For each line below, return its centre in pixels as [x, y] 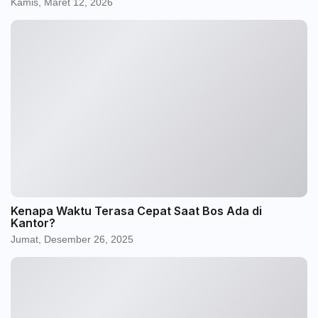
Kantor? [33, 223]
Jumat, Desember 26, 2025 [72, 239]
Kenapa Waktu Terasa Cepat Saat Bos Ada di [136, 210]
